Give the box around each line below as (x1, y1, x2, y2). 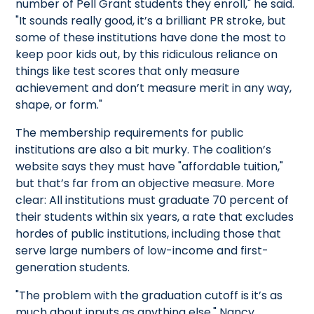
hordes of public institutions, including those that (15, 225, 282, 242)
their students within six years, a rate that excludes (15, 208, 294, 225)
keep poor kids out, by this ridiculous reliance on (15, 46, 278, 62)
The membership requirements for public (15, 124, 245, 141)
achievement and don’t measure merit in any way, (15, 79, 292, 96)
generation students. (15, 259, 130, 275)
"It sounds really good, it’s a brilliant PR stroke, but (15, 12, 287, 29)
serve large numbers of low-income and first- (15, 242, 269, 259)
